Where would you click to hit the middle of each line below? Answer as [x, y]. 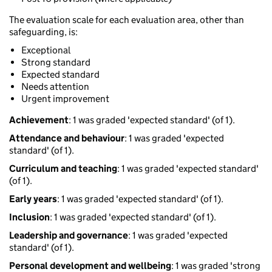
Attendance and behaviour [67, 138]
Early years [33, 199]
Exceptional [46, 50]
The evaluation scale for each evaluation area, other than [127, 20]
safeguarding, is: [43, 32]
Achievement [39, 120]
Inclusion [29, 217]
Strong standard [56, 63]
